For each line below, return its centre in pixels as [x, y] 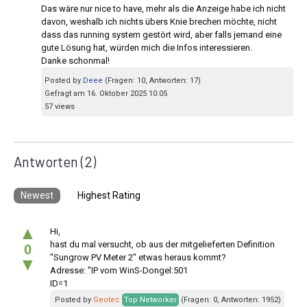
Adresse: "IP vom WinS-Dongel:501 [119, 270]
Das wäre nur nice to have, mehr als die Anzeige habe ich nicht [163, 8]
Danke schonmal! [75, 60]
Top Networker [150, 299]
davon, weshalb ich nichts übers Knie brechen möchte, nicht [159, 21]
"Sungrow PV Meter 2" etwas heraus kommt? [138, 257]
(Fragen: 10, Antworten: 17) [153, 80]
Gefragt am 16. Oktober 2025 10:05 [106, 93]
